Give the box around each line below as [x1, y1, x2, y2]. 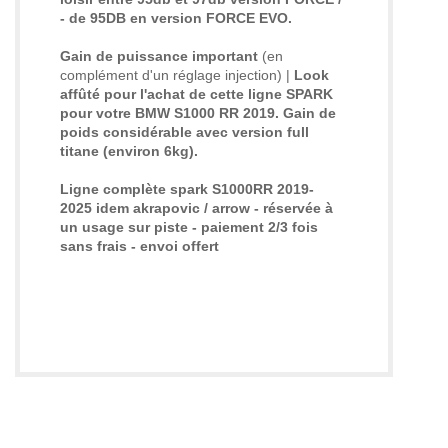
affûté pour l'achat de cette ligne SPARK [60, 85, 333, 102]
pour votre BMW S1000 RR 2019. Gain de [60, 104, 336, 121]
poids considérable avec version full [60, 123, 309, 140]
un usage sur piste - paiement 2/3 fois [60, 218, 318, 235]
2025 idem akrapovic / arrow [60, 199, 250, 216]
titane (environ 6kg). [60, 142, 198, 159]
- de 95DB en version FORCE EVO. [60, 9, 292, 26]
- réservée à [250, 199, 333, 216]
